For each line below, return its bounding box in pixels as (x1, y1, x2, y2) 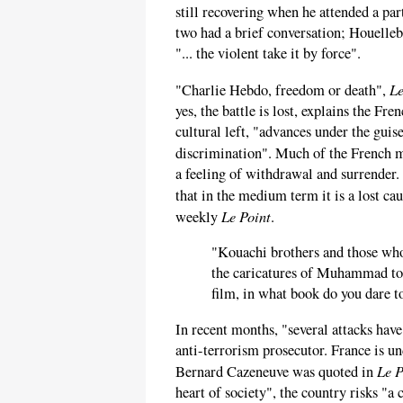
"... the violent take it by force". (175, 43, 361, 64)
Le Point (221, 205, 271, 226)
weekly (175, 206, 221, 227)
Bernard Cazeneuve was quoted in (175, 361, 377, 381)
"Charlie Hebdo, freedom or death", (175, 79, 390, 100)
